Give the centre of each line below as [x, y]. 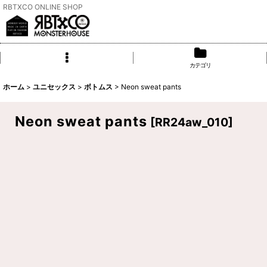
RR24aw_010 [192, 122]
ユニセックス [54, 87]
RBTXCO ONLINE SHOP [43, 7]
